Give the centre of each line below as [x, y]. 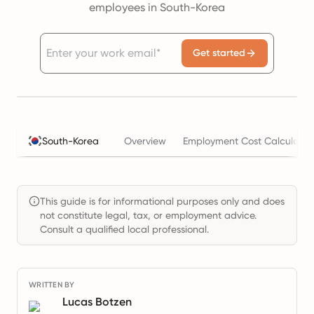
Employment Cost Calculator [247, 141]
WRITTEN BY [52, 285]
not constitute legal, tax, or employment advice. [148, 215]
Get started [219, 53]
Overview [145, 141]
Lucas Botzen [97, 302]
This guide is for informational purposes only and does [162, 201]
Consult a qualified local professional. [124, 229]
